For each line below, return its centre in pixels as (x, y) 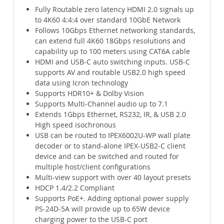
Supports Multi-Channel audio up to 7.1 (102, 104)
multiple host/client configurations (93, 167)
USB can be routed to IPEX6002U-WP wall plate (113, 135)
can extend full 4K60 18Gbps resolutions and (110, 41)
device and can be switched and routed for (107, 156)
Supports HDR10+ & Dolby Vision (90, 93)
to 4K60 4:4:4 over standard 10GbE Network (108, 20)
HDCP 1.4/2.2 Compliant (75, 188)
